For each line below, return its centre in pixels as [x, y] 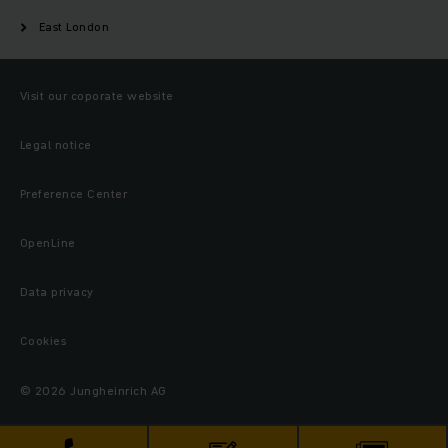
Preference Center [74, 194]
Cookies [43, 341]
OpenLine [48, 243]
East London [74, 27]
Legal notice [56, 145]
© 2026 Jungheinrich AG [93, 391]
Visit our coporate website [97, 96]
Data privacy [57, 292]
